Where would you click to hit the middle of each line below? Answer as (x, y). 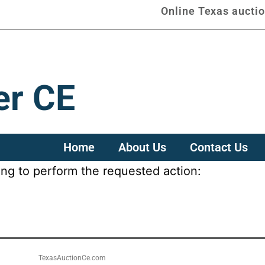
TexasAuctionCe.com (72, 258)
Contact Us (219, 147)
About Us (142, 147)
